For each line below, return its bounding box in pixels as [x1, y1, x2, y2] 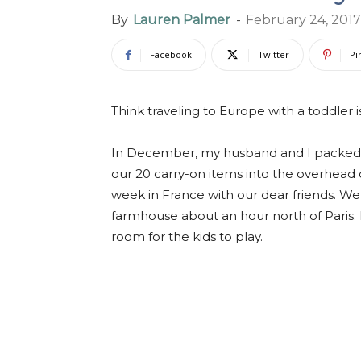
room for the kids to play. [111, 229, 263, 244]
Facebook [150, 48, 192, 60]
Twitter [258, 48, 289, 60]
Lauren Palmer [133, 12, 230, 27]
